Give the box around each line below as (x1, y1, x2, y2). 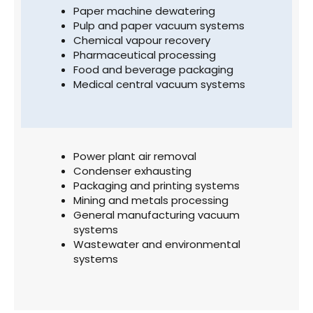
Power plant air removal (73, 149, 196, 164)
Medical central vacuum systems (73, 76, 245, 92)
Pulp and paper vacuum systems (73, 17, 245, 33)
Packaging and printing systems (73, 178, 240, 194)
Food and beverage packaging (73, 61, 233, 77)
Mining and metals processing (73, 193, 228, 208)
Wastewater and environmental (73, 237, 240, 252)
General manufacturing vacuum (73, 208, 240, 223)
